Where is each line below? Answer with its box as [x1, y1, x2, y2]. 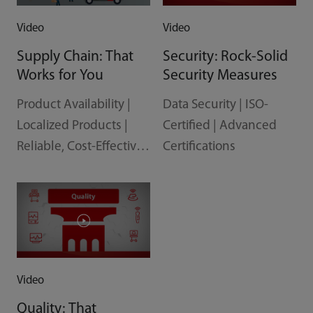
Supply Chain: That [16, 49, 133, 64]
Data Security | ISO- [162, 98, 268, 112]
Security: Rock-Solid [162, 49, 288, 64]
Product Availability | [16, 98, 131, 112]
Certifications [162, 140, 235, 154]
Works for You [16, 68, 103, 83]
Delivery [16, 161, 63, 175]
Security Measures [162, 68, 277, 83]
